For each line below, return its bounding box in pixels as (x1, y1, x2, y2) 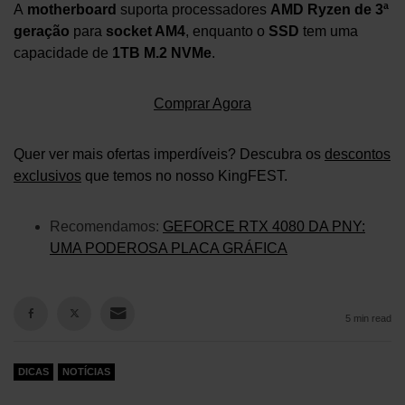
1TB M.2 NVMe (112, 44, 212, 61)
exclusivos (14, 167, 81, 184)
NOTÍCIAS (62, 365, 110, 377)
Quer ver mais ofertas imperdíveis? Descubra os (14, 146, 325, 162)
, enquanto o (185, 23, 268, 39)
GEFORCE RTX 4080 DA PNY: (163, 218, 365, 234)
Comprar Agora (154, 95, 251, 111)
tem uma (299, 23, 358, 39)
